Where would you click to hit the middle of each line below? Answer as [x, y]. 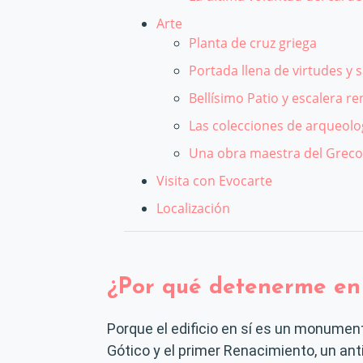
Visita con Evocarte [214, 181]
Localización [193, 208]
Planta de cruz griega [253, 43]
